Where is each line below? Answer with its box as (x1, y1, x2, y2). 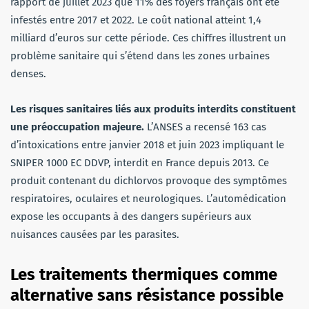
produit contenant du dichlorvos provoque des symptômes (10, 174, 287, 187)
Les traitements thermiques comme (10, 264, 277, 284)
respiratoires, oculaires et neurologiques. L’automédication (10, 192, 286, 205)
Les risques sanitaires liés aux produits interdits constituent (10, 102, 296, 115)
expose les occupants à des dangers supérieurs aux (10, 210, 251, 223)
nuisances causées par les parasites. (10, 228, 179, 241)
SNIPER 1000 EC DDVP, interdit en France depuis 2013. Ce (10, 156, 269, 169)
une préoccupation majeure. (10, 120, 144, 133)
